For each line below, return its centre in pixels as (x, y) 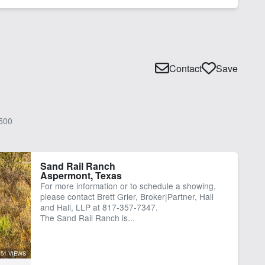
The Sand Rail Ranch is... (87, 217)
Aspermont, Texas (81, 175)
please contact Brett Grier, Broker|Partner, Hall (127, 196)
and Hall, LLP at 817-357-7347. (99, 207)
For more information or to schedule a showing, (128, 185)
